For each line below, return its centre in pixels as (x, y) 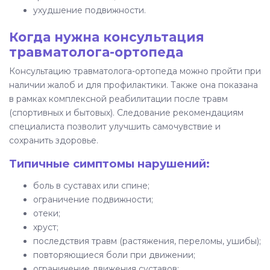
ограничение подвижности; (93, 199)
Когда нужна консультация (107, 37)
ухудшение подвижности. (89, 10)
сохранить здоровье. (54, 140)
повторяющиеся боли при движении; (114, 255)
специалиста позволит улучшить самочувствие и (115, 126)
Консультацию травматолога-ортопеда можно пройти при (135, 71)
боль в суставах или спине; (91, 185)
